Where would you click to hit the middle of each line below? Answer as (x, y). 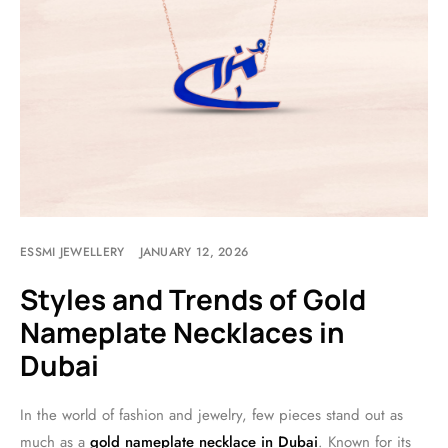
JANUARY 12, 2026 (194, 252)
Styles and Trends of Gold (193, 299)
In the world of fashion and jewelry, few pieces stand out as (211, 415)
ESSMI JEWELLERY (72, 252)
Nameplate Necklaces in (182, 332)
